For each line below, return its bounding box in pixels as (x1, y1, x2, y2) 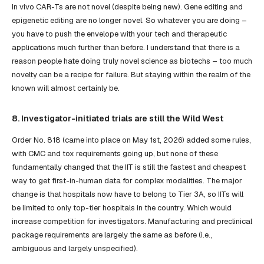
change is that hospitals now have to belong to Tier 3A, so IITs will (12, 189, 243, 199)
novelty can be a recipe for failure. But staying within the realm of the (12, 70, 250, 80)
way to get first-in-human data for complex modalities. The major (12, 175, 242, 186)
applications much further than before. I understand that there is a (12, 42, 240, 53)
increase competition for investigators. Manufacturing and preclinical (12, 216, 252, 226)
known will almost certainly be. (12, 83, 120, 94)
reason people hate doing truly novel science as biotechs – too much (12, 56, 252, 67)
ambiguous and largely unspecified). (12, 243, 138, 253)
